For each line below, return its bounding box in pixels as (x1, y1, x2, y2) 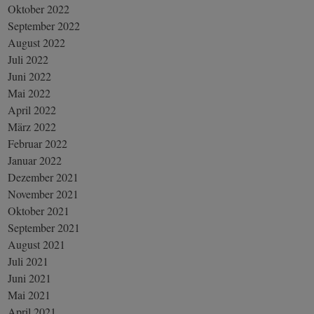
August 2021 (8, 236, 66, 252)
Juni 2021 (8, 270, 52, 285)
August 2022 (8, 34, 66, 50)
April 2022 (8, 102, 57, 117)
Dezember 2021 (8, 169, 79, 184)
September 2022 (8, 18, 81, 33)
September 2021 (8, 219, 81, 235)
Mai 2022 (8, 85, 51, 100)
